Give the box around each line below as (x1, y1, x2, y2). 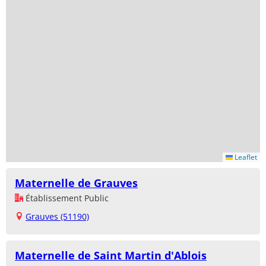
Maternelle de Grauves (15, 175, 138, 190)
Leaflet (233, 151, 257, 162)
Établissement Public (23, 192, 109, 204)
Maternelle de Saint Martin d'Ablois (15, 248, 207, 262)
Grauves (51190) (26, 210, 89, 222)
